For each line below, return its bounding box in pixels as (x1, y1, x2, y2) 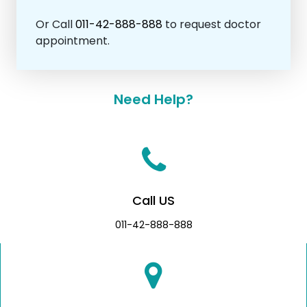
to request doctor (162, 16, 261, 33)
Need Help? (114, 90, 193, 110)
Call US (132, 192, 175, 210)
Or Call (36, 16, 75, 33)
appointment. (36, 33, 110, 49)
